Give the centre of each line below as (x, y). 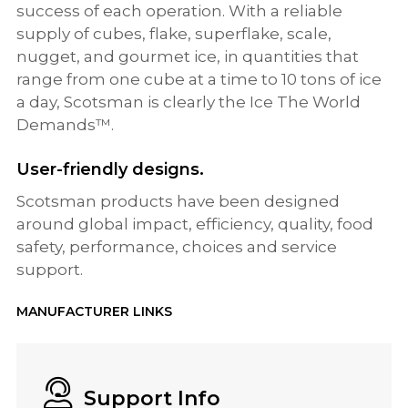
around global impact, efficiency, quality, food (195, 223)
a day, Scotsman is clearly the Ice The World (189, 101)
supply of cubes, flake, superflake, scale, (174, 33)
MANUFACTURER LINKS (94, 311)
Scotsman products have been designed (178, 200)
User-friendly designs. (110, 169)
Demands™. (65, 124)
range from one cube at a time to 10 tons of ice (199, 78)
